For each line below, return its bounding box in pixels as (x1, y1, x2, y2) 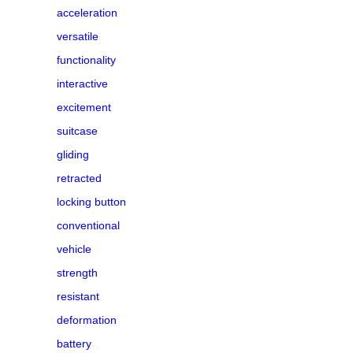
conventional (57, 218, 120, 232)
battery (57, 336, 91, 350)
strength (57, 266, 98, 279)
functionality (57, 53, 116, 66)
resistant (57, 289, 99, 303)
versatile (57, 29, 98, 43)
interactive (57, 76, 108, 90)
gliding (57, 147, 89, 161)
